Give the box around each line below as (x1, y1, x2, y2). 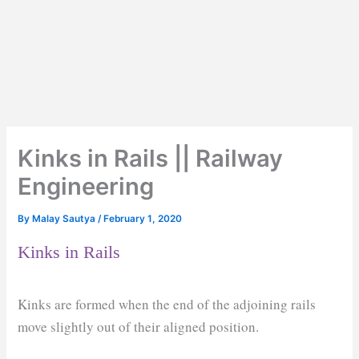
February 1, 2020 (103, 213, 183, 225)
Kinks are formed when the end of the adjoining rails (18, 294, 317, 313)
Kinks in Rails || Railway (18, 144, 284, 173)
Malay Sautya (32, 213, 99, 225)
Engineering (18, 172, 155, 201)
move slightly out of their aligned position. (18, 317, 260, 336)
